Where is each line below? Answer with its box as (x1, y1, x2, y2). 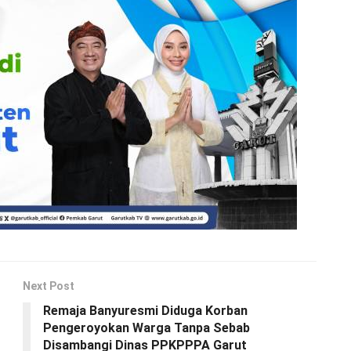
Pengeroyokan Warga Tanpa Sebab (43, 320, 250, 335)
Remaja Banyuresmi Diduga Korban (43, 302, 248, 318)
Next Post (23, 279, 74, 292)
